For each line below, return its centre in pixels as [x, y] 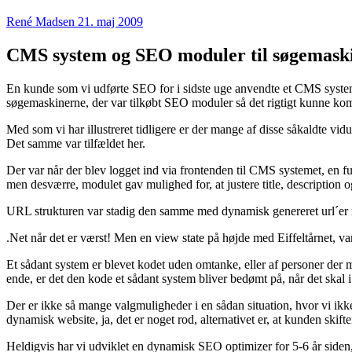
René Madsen [40, 21]
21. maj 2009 [110, 21]
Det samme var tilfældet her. [76, 143]
